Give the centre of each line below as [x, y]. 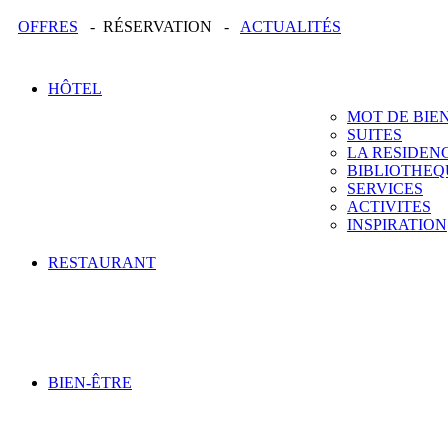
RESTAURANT [102, 262]
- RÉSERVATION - [159, 26]
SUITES [374, 134]
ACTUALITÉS [290, 26]
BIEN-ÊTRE [90, 382]
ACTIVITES [389, 206]
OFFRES [48, 26]
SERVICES [385, 188]
